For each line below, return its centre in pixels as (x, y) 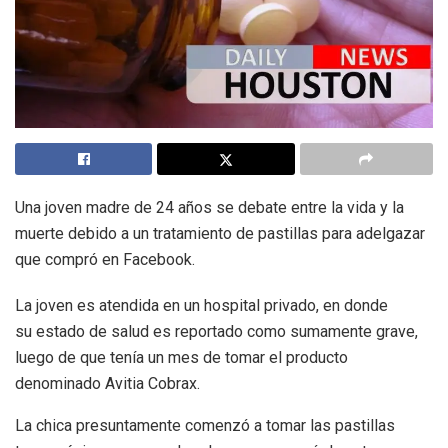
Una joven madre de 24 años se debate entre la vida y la (209, 208)
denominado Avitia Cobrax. (107, 384)
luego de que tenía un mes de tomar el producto (181, 358)
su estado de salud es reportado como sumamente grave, (216, 332)
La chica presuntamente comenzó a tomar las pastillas (205, 426)
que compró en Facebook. (105, 260)
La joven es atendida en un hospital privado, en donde (201, 306)
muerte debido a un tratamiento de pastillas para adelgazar (220, 234)
